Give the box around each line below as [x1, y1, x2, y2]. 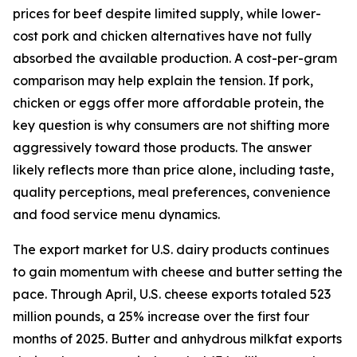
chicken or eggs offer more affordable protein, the [13, 95, 324, 111]
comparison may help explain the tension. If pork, [13, 73, 313, 88]
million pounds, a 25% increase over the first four [13, 308, 309, 324]
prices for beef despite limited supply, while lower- [13, 6, 321, 22]
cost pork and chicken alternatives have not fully [13, 28, 312, 44]
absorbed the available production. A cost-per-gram [13, 50, 337, 66]
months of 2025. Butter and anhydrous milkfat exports [13, 331, 342, 347]
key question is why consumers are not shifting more [13, 117, 330, 133]
